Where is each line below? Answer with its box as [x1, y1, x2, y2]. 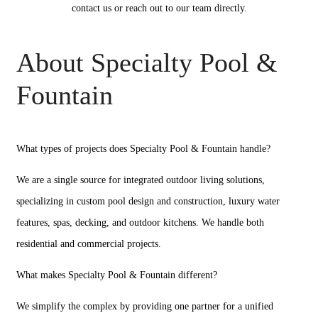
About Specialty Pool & [16, 48, 278, 77]
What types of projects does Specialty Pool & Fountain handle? [16, 143, 270, 154]
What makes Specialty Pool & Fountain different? [16, 270, 217, 280]
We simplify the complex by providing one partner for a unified [16, 301, 273, 312]
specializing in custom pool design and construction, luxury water [16, 196, 280, 207]
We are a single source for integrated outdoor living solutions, [16, 175, 265, 185]
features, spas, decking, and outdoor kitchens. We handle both [16, 217, 264, 228]
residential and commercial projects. [16, 238, 161, 249]
